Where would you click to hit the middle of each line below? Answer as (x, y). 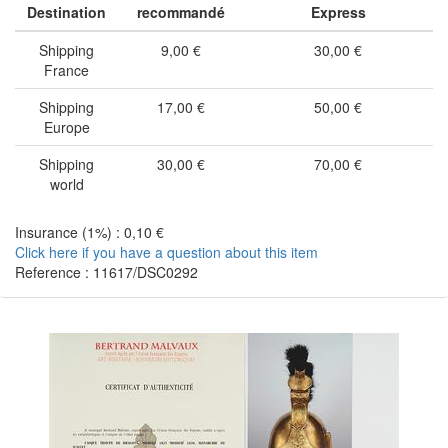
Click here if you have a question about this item (166, 252)
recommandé (180, 12)
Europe (66, 127)
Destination (66, 12)
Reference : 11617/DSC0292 (106, 272)
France (66, 70)
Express (338, 12)
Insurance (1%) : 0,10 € (89, 232)
